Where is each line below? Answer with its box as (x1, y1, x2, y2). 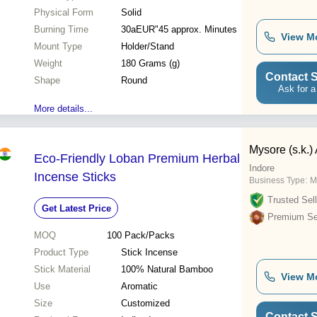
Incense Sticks (34, 170, 116, 185)
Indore (249, 163, 275, 174)
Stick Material (34, 264, 91, 275)
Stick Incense (121, 247, 178, 258)
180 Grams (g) (121, 58, 180, 69)
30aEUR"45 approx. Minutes (121, 24, 237, 35)
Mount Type (34, 41, 82, 52)
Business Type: (249, 175, 307, 186)
